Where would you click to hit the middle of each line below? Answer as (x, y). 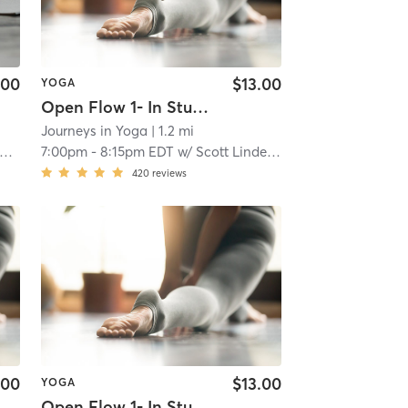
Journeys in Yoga (94, 130)
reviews (169, 173)
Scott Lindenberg (231, 151)
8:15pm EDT (137, 151)
